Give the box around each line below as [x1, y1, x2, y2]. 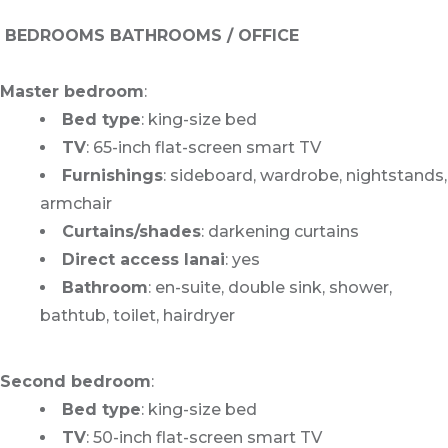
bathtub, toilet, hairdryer [40, 306, 235, 326]
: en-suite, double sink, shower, [148, 278, 392, 298]
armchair [40, 194, 112, 214]
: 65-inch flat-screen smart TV [86, 138, 321, 158]
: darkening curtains [201, 222, 359, 242]
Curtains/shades [62, 222, 201, 242]
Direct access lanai [62, 250, 225, 270]
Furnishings [62, 166, 163, 186]
